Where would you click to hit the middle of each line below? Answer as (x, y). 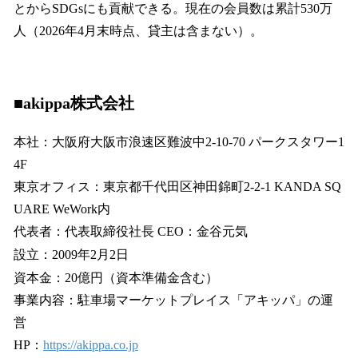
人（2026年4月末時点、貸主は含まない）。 (138, 31)
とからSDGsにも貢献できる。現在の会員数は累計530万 (173, 9)
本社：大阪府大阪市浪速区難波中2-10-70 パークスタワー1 (179, 142)
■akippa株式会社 (74, 103)
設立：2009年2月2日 (71, 254)
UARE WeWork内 (62, 209)
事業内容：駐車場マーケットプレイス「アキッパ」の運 (173, 300)
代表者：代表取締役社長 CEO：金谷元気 (131, 232)
